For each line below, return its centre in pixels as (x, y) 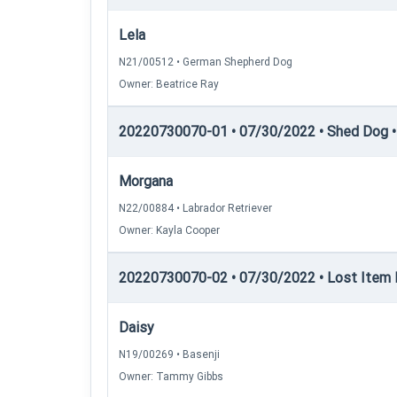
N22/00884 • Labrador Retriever (195, 208)
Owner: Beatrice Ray (169, 84)
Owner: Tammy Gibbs (171, 377)
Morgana (146, 181)
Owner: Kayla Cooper (169, 230)
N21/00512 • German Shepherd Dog (206, 62)
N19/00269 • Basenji (169, 354)
